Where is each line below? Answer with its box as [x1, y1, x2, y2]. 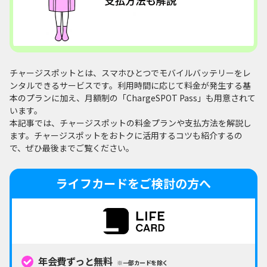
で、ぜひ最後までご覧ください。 [10, 142, 134, 154]
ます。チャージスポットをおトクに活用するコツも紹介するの [10, 129, 243, 142]
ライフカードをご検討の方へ [56, 175, 211, 193]
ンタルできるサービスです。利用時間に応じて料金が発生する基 [10, 79, 251, 92]
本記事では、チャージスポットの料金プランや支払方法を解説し [10, 117, 252, 129]
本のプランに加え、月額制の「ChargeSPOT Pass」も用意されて [10, 92, 256, 104]
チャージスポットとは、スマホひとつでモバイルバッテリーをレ [10, 67, 251, 79]
